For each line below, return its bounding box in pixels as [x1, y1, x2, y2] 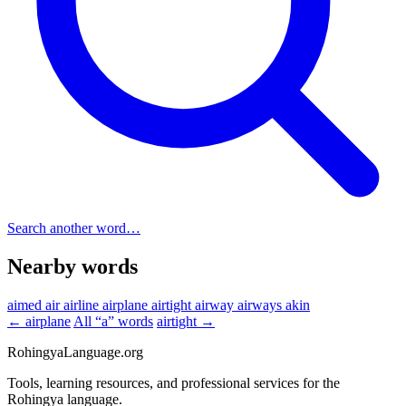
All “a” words [73, 313, 153, 329]
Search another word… [7, 219, 140, 236]
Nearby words [7, 254, 138, 278]
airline [63, 296, 102, 313]
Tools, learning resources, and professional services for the [7, 374, 340, 391]
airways [237, 296, 285, 313]
